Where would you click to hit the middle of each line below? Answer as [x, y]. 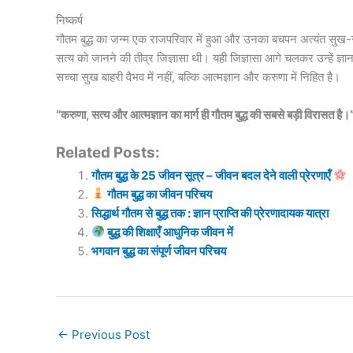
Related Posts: [108, 152]
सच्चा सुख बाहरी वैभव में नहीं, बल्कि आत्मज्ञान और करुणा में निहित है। [198, 76]
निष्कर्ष [69, 20]
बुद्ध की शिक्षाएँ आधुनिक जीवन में [169, 232]
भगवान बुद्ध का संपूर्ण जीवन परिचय [158, 251]
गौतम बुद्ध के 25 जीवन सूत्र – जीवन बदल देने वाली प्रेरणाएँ [212, 175]
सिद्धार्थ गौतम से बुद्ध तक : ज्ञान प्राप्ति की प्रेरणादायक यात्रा [210, 213]
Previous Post [109, 334]
